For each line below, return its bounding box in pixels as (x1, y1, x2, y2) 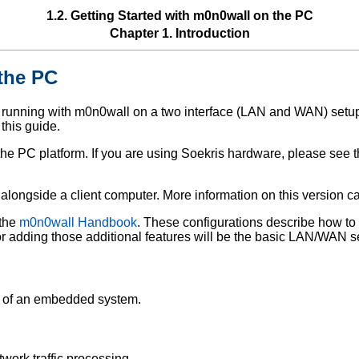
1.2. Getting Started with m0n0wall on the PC (46, 9, 313, 22)
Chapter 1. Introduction (109, 26, 250, 40)
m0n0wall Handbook (19, 215, 137, 229)
